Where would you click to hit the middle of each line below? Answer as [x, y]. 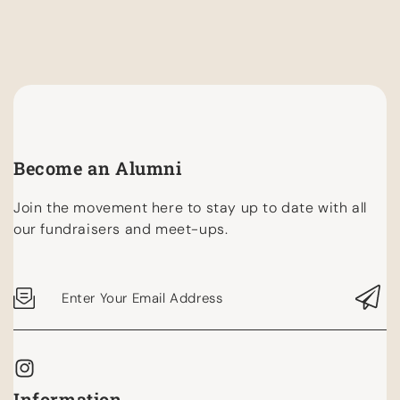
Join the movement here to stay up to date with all [191, 208]
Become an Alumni [98, 168]
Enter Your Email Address [142, 298]
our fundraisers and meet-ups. [121, 229]
